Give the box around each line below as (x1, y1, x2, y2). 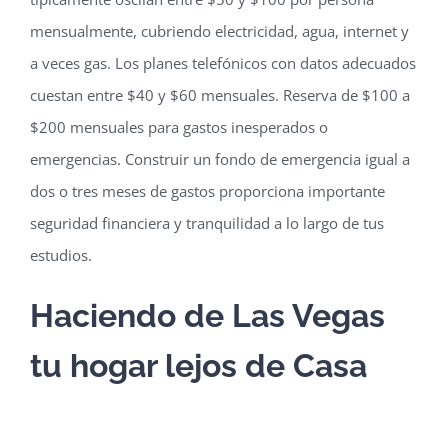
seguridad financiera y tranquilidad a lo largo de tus (29, 212, 384, 233)
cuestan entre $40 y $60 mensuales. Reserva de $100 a (29, 84, 410, 105)
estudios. (29, 244, 92, 265)
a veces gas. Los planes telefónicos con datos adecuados (29, 52, 416, 73)
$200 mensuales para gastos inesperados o (29, 116, 328, 137)
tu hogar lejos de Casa (29, 346, 367, 384)
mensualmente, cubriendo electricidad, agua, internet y (29, 20, 409, 41)
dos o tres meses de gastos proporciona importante (29, 180, 385, 201)
